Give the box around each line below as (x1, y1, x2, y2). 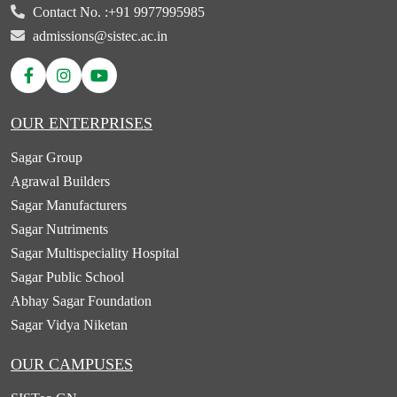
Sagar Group (11, 149, 82, 165)
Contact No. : (33, 4, 108, 19)
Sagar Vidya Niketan (11, 316, 128, 332)
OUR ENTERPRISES (11, 113, 152, 132)
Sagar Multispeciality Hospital (11, 245, 179, 261)
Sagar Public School (11, 269, 124, 284)
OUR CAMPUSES (11, 354, 133, 373)
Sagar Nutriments (11, 221, 108, 237)
